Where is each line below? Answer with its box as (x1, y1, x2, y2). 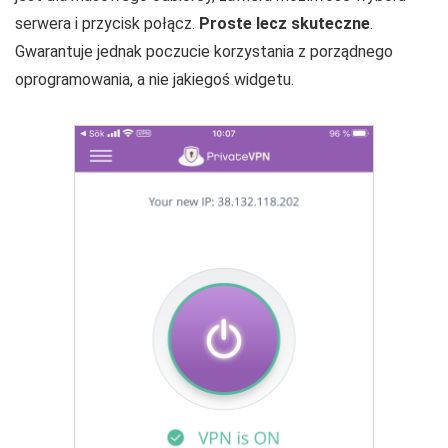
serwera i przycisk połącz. (15, 13, 199, 33)
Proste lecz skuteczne (199, 13, 370, 33)
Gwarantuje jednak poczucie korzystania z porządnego (15, 41, 393, 61)
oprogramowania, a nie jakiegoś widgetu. (15, 69, 294, 89)
